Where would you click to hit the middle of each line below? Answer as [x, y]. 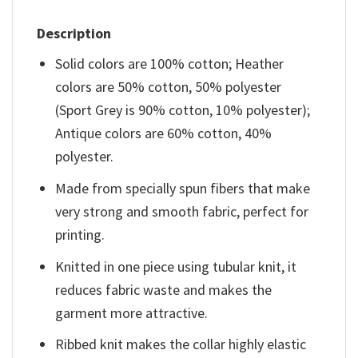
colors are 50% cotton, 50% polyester [169, 87]
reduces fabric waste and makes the [164, 289]
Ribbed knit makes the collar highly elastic [181, 344]
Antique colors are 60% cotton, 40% [164, 133]
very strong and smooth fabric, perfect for [182, 211]
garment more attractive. [132, 312]
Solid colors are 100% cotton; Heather [170, 64]
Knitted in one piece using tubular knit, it [176, 266]
